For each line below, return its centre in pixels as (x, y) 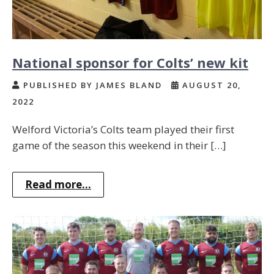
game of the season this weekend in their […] (119, 145)
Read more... (58, 184)
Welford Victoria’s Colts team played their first (123, 129)
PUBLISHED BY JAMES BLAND (93, 85)
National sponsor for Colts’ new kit (130, 62)
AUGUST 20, (210, 85)
